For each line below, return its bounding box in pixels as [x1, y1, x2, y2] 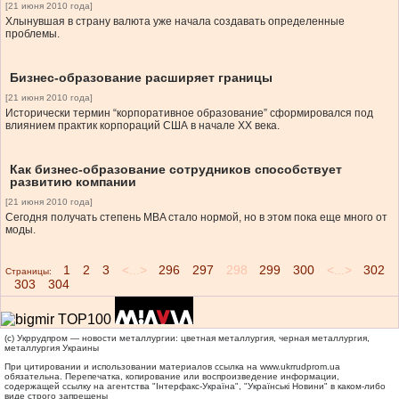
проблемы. [5, 28, 60, 41]
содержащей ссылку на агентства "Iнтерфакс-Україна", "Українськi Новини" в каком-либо [4, 381, 386, 392]
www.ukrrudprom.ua [260, 362, 340, 372]
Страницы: [5, 266, 52, 277]
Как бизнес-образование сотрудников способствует [10, 162, 342, 177]
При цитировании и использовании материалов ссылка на [4, 362, 260, 372]
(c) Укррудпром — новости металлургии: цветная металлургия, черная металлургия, [4, 333, 370, 344]
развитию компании [10, 175, 136, 190]
